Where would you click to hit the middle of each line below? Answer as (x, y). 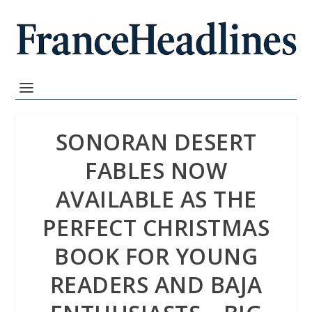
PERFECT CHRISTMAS (156, 227)
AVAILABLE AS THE (156, 199)
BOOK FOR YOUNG (156, 256)
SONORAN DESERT (156, 142)
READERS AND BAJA (156, 284)
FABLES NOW (156, 170)
